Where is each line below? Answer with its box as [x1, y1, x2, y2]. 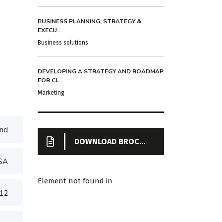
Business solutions [38, 39, 88, 47]
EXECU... [38, 26, 61, 35]
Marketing [38, 89, 64, 97]
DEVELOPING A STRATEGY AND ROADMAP [38, 67, 164, 76]
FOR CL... [38, 76, 63, 85]
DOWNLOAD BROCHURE [74, 137, 139, 147]
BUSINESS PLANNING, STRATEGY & [38, 17, 141, 26]
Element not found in [38, 176, 112, 186]
